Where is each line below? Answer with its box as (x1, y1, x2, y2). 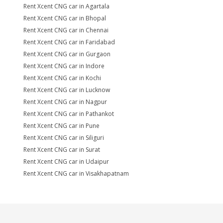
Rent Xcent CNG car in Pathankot (23, 110, 114, 118)
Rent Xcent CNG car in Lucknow (23, 86, 110, 94)
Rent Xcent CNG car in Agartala (23, 2, 110, 10)
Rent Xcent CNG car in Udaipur (23, 157, 109, 166)
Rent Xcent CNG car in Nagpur (23, 98, 107, 106)
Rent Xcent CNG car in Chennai (23, 26, 109, 34)
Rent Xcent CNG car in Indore (23, 62, 105, 70)
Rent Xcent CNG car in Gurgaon (23, 50, 111, 58)
